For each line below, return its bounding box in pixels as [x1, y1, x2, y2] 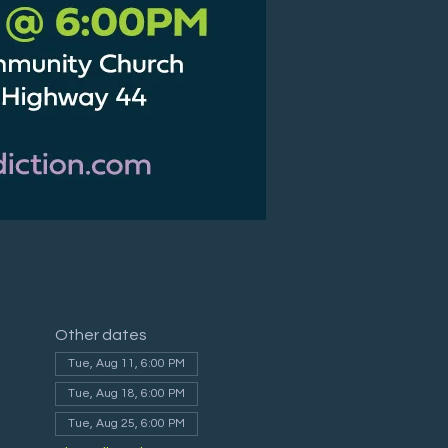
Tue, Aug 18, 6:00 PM [67, 386, 185, 400]
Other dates [54, 326, 147, 343]
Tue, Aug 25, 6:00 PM [67, 416, 185, 430]
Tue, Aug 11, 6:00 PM [67, 356, 185, 370]
